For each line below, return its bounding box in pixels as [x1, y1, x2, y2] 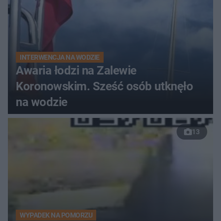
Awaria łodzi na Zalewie [16, 64, 137, 78]
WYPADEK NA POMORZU [20, 211, 93, 220]
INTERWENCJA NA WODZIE [20, 53, 100, 62]
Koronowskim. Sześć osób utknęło [16, 79, 193, 94]
